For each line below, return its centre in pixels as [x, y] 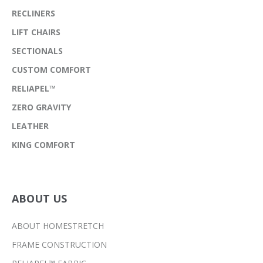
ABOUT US [39, 199]
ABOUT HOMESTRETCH [58, 226]
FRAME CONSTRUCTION [59, 245]
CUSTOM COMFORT [51, 70]
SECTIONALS [37, 51]
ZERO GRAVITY [41, 107]
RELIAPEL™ [34, 89]
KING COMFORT [43, 145]
